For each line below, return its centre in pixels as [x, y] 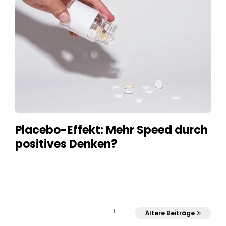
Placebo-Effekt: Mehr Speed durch [111, 130]
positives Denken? [66, 144]
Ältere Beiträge [170, 213]
